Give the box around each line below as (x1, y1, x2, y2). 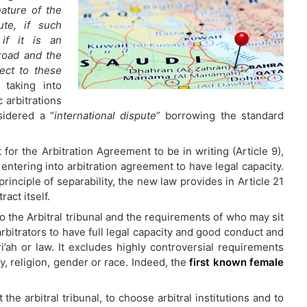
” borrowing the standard (156, 109, 284, 122)
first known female (189, 256, 284, 269)
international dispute (53, 109, 157, 122)
